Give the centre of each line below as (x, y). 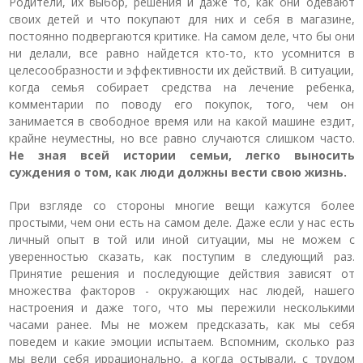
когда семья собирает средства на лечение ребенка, (181, 87)
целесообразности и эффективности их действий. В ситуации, (181, 70)
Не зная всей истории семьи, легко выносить (181, 155)
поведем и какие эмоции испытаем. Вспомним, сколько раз (181, 342)
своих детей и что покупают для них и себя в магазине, (181, 19)
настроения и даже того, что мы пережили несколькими (181, 307)
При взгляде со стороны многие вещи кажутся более (181, 205)
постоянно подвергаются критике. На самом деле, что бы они (181, 36)
